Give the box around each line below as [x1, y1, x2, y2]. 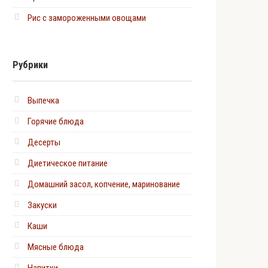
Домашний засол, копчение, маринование [28, 179, 180, 190]
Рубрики [13, 59, 48, 71]
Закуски [28, 200, 57, 211]
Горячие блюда [28, 116, 84, 127]
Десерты [28, 137, 60, 148]
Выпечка [28, 95, 59, 106]
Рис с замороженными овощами [28, 13, 146, 23]
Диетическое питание [28, 158, 108, 169]
